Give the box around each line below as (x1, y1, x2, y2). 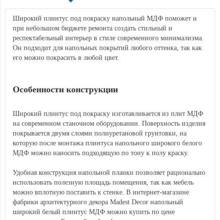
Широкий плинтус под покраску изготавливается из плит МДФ (13, 110, 203, 117)
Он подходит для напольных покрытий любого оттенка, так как (13, 44, 202, 52)
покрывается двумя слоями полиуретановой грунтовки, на (13, 130, 187, 137)
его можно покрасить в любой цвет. (13, 54, 119, 61)
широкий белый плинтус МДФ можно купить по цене (13, 208, 175, 216)
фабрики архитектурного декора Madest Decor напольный (13, 198, 183, 206)
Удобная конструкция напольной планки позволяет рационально (13, 169, 205, 176)
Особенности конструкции (13, 84, 118, 94)
